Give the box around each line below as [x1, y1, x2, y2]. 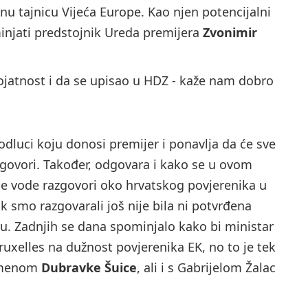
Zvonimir [203, 24, 257, 41]
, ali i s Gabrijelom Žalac [137, 259, 276, 276]
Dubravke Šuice [41, 259, 137, 276]
